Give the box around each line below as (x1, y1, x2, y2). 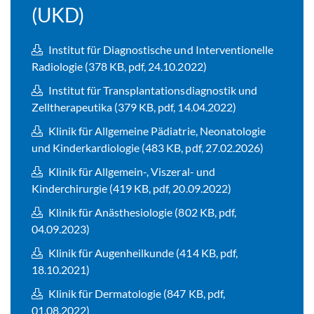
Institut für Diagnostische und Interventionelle (46, 43, 273, 57)
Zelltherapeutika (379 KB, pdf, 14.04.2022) (32, 100, 236, 114)
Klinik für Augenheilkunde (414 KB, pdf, (46, 246, 238, 260)
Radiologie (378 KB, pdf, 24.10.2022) (32, 60, 207, 74)
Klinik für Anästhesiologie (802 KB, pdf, (46, 205, 236, 219)
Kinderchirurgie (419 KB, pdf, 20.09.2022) (32, 182, 231, 196)
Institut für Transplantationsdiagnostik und (46, 83, 257, 97)
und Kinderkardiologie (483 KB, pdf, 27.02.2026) (32, 141, 264, 155)
